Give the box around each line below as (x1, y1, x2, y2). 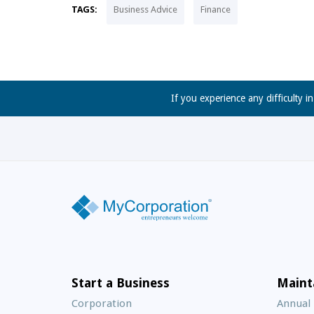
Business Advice (114, 4, 177, 15)
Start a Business (71, 275, 170, 290)
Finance (200, 4, 231, 15)
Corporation (71, 296, 132, 310)
